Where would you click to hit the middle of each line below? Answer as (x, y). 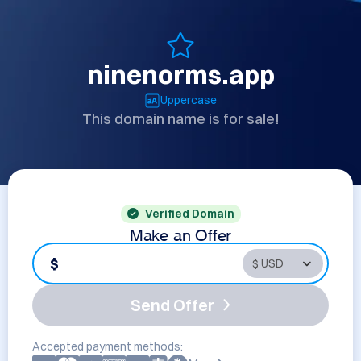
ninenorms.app (180, 75)
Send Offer (172, 305)
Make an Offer (180, 233)
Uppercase (189, 100)
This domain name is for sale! (180, 119)
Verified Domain (189, 214)
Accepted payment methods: (108, 346)
